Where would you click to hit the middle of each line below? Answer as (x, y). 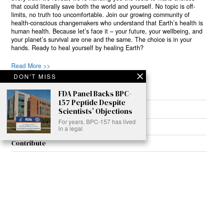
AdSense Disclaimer (44, 209)
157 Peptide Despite (92, 102)
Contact (24, 160)
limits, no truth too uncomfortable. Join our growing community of (101, 15)
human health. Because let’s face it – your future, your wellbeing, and (107, 31)
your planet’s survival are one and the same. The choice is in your (102, 40)
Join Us (22, 127)
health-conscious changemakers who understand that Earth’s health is (107, 23)
